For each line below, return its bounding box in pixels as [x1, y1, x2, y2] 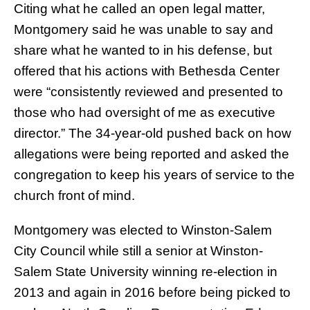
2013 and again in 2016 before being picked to [14, 285, 291, 300]
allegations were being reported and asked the [14, 147, 289, 162]
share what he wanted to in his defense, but [14, 43, 272, 58]
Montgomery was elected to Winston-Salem [14, 223, 272, 238]
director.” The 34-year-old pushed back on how [14, 126, 291, 141]
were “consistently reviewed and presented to [14, 84, 283, 100]
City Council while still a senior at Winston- [14, 244, 263, 259]
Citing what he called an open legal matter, [14, 1, 265, 17]
